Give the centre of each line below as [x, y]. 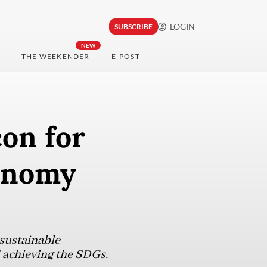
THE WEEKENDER [55, 57]
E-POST [125, 57]
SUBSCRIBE [133, 27]
